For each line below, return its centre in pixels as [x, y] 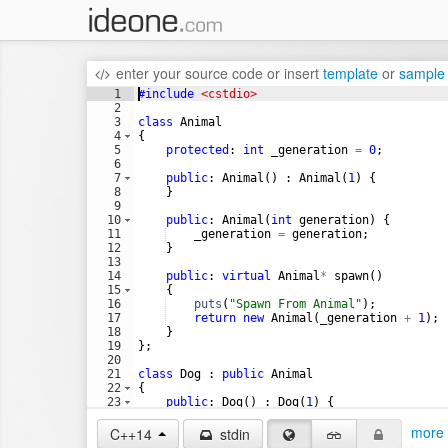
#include [166, 94]
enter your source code [189, 73]
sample [421, 73]
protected [197, 150]
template [350, 73]
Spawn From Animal [295, 304]
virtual [246, 276]
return [215, 318]
